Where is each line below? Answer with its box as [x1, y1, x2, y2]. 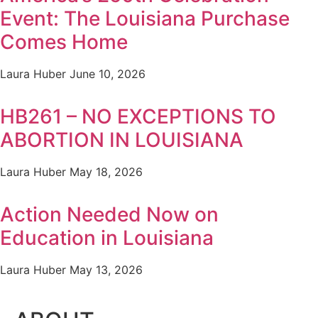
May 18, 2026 [70, 165, 143, 180]
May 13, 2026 [70, 263, 143, 278]
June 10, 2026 [70, 67, 146, 82]
